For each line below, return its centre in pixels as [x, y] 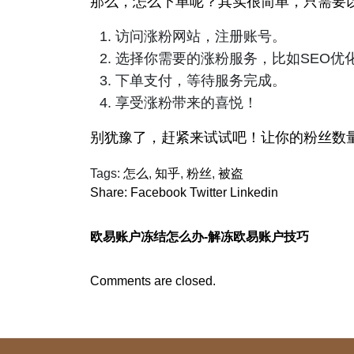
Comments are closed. [153, 281]
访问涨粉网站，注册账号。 [201, 37]
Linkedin [254, 193]
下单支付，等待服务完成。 [201, 81]
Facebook [158, 193]
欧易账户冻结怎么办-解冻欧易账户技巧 [200, 237]
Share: [109, 193]
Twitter [208, 193]
